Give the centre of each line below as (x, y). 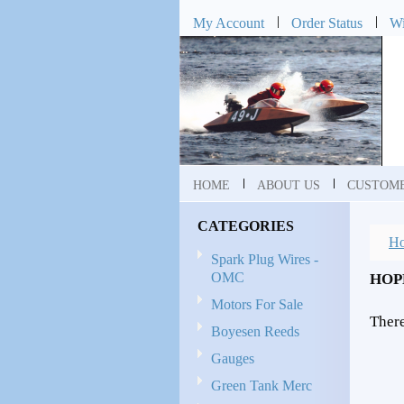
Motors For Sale (257, 304)
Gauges (233, 358)
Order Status (327, 23)
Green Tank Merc (262, 386)
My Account (229, 23)
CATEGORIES (246, 226)
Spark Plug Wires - (265, 259)
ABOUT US (289, 185)
